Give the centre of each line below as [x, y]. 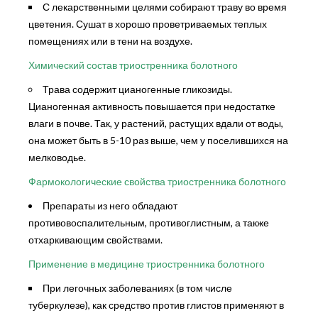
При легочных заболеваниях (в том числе [137, 287]
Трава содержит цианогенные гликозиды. [137, 89]
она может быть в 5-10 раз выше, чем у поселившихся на [158, 140]
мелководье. [57, 157]
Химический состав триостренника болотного [133, 65]
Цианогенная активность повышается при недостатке [152, 106]
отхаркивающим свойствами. [95, 239]
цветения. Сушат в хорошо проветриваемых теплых [148, 23]
